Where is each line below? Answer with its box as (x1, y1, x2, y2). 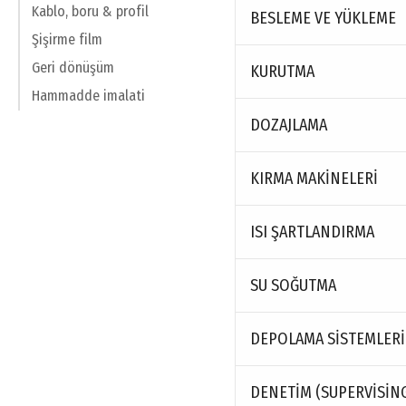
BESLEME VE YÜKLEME (250, 8, 396, 28)
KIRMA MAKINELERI (250, 169, 378, 188)
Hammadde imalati (32, 87, 145, 105)
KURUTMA (250, 62, 314, 82)
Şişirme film (32, 31, 102, 49)
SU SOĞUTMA (250, 275, 336, 295)
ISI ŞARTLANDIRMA (250, 222, 374, 242)
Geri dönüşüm (32, 59, 114, 77)
